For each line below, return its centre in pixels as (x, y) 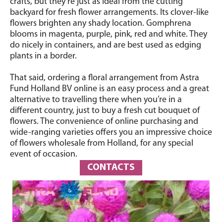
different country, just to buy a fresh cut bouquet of (105, 111)
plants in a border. (43, 56)
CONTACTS (111, 168)
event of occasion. (44, 154)
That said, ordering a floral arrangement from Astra (105, 78)
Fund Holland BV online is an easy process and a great (110, 89)
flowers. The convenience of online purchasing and (104, 122)
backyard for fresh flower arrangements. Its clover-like (109, 13)
